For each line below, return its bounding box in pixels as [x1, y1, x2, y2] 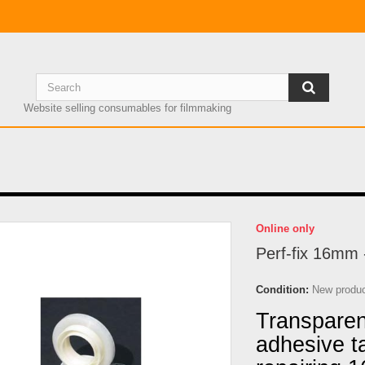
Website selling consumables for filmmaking [23, 102, 231, 114]
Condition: [256, 284, 309, 296]
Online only [256, 222, 314, 235]
